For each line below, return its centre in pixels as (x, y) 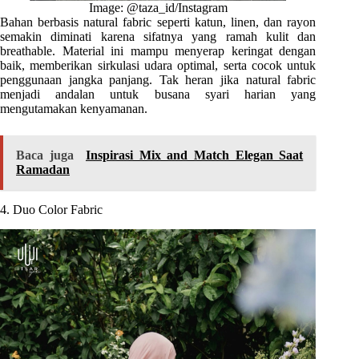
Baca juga (45, 155)
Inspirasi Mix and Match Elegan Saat (194, 155)
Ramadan (43, 169)
